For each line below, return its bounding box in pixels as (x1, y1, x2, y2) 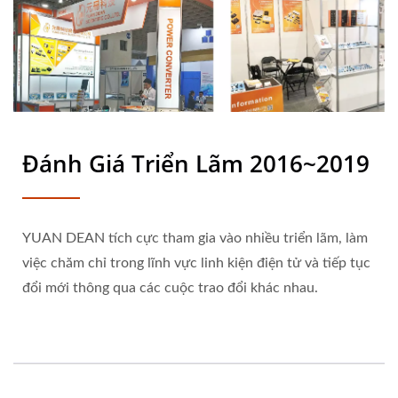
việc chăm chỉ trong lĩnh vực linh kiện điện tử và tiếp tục (22, 255, 370, 270)
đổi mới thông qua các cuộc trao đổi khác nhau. (22, 280, 318, 295)
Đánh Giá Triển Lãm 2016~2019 (22, 147, 370, 179)
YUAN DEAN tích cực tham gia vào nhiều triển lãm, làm (22, 230, 368, 245)
